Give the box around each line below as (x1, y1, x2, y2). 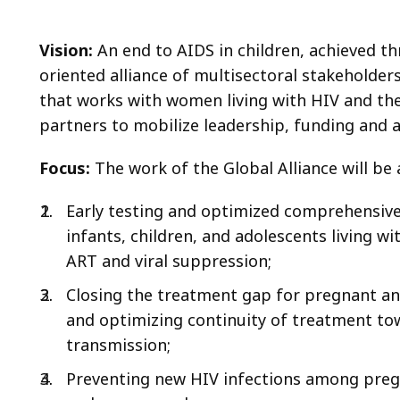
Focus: (39, 157, 90, 179)
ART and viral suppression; (66, 250, 271, 271)
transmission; (66, 334, 171, 355)
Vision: (39, 39, 97, 61)
